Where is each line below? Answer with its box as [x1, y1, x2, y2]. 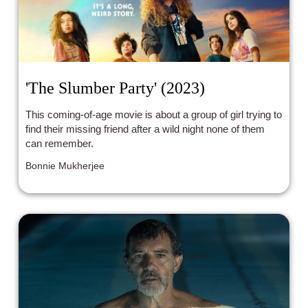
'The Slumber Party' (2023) [25, 78, 206, 97]
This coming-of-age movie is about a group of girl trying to [25, 108, 283, 120]
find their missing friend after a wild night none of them [25, 122, 265, 135]
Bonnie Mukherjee [25, 159, 105, 171]
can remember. [25, 137, 94, 149]
